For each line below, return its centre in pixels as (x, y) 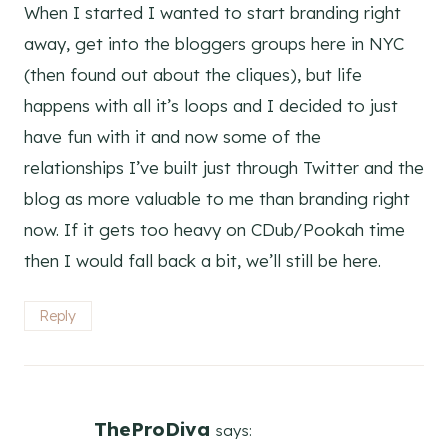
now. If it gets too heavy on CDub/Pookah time (214, 229)
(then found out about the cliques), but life (193, 74)
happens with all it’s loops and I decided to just (211, 105)
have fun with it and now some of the (172, 136)
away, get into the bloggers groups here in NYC (214, 43)
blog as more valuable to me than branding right (217, 198)
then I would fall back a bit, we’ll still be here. (202, 260)
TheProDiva (152, 429)
